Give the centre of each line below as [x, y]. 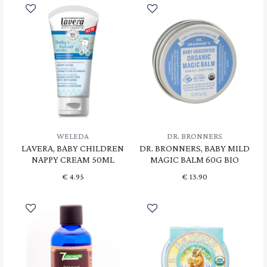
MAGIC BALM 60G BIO [194, 159]
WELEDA [73, 136]
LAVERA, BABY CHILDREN [73, 148]
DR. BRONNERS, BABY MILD [194, 148]
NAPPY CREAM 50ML [73, 159]
